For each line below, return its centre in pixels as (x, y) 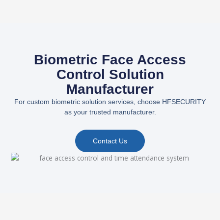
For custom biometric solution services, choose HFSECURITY (110, 102)
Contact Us (110, 141)
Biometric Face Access (110, 60)
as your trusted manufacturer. (110, 112)
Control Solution (110, 75)
